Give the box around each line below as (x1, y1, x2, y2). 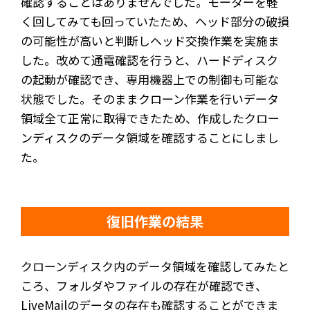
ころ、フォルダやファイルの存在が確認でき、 (21, 277, 267, 295)
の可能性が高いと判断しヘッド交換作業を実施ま (21, 32, 280, 50)
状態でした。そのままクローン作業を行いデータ (21, 90, 279, 108)
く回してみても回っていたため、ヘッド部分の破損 (21, 12, 289, 30)
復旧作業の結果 (107, 211, 203, 232)
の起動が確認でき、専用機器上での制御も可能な (21, 71, 279, 89)
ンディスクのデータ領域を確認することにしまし (21, 129, 279, 147)
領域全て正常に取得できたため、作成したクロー (21, 109, 280, 127)
